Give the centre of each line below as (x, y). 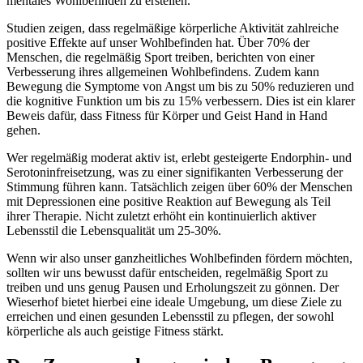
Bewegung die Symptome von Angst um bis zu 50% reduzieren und (180, 87)
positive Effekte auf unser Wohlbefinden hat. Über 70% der (158, 43)
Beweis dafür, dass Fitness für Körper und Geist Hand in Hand (167, 116)
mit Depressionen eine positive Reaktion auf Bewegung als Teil (169, 202)
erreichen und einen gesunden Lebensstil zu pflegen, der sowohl (170, 317)
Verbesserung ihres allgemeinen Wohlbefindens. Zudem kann (163, 72)
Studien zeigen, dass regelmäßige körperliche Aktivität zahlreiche (173, 28)
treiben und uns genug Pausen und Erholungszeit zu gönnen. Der (173, 288)
